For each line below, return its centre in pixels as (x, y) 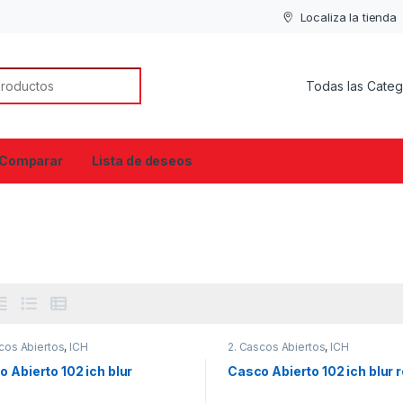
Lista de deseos (142, 161)
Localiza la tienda (349, 17)
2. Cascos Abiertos (276, 346)
